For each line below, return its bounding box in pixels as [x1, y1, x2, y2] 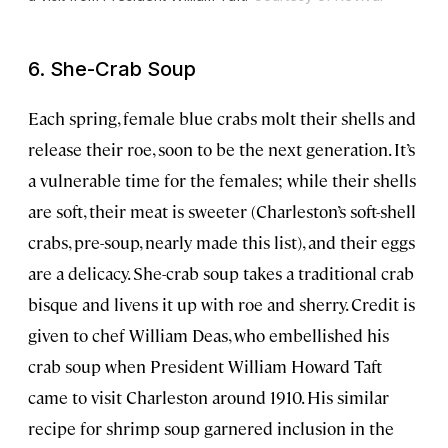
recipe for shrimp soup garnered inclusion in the [28, 416, 394, 439]
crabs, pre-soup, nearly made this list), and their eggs [28, 230, 415, 253]
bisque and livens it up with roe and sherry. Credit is [28, 292, 415, 315]
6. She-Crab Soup [28, 56, 196, 81]
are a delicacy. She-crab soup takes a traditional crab [28, 261, 414, 284]
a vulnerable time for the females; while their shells [28, 168, 416, 191]
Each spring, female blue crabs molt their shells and [28, 106, 416, 129]
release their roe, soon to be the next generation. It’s [28, 137, 415, 160]
